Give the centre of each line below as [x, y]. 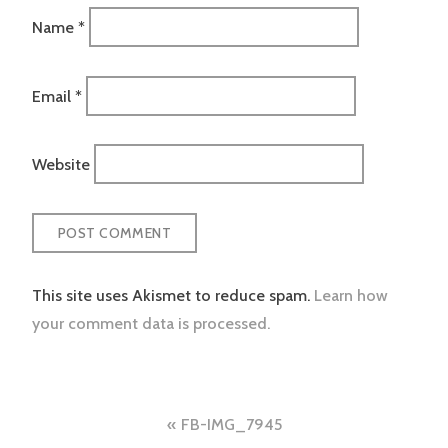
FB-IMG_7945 [231, 424]
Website [61, 164]
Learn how [351, 295]
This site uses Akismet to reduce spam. [173, 295]
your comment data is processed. [151, 323]
